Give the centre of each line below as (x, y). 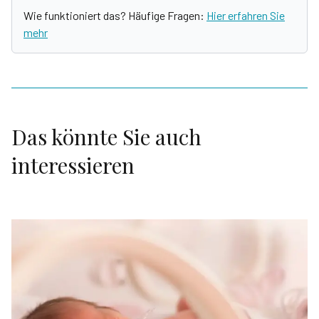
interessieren (73, 165)
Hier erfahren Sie (246, 15)
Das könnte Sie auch (106, 137)
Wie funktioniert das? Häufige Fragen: (115, 15)
